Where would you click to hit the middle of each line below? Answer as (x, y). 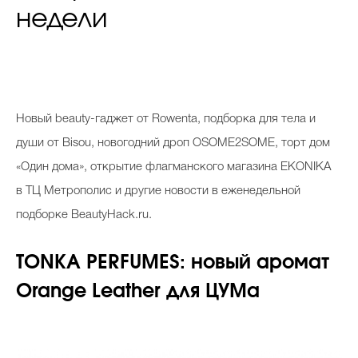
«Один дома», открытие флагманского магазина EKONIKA (173, 167)
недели (62, 19)
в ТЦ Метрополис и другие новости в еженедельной (158, 191)
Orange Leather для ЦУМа (138, 291)
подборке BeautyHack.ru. (84, 215)
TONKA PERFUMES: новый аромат (173, 263)
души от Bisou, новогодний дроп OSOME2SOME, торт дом (173, 143)
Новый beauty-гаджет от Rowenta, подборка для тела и (166, 119)
